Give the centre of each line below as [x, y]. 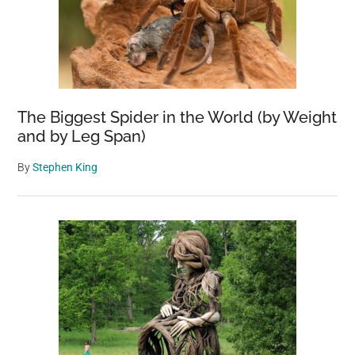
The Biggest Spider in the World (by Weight [177, 117]
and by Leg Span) [82, 136]
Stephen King [65, 167]
